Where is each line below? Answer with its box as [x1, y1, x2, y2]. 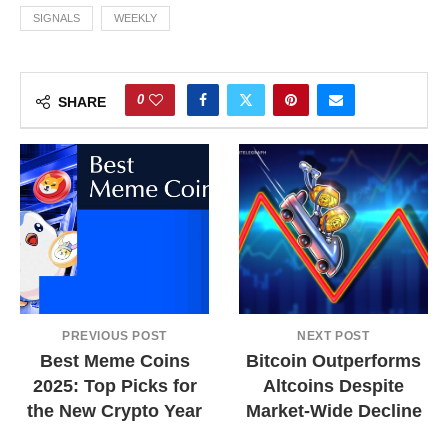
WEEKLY [114, 12, 157, 25]
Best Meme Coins [39, 351, 190, 372]
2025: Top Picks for [32, 376, 197, 397]
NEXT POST [297, 329, 370, 344]
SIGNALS [33, 12, 80, 25]
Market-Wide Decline [245, 401, 422, 422]
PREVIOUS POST [62, 329, 167, 344]
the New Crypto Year [27, 401, 202, 422]
